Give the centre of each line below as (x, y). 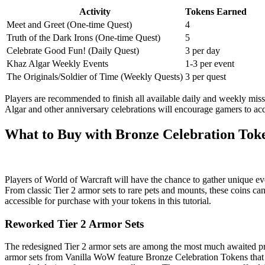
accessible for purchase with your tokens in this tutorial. (108, 201)
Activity (95, 12)
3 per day (203, 51)
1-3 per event (210, 64)
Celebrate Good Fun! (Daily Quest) (73, 51)
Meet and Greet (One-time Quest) (69, 25)
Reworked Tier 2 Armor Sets (74, 224)
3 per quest (206, 77)
